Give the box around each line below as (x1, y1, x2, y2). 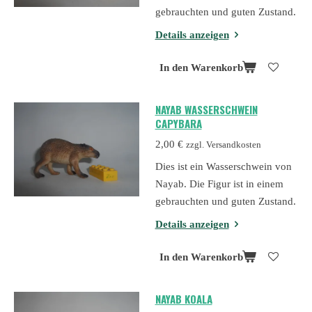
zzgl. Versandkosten (185, 139, 261, 150)
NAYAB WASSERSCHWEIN (155, 102, 258, 118)
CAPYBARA (155, 116, 202, 132)
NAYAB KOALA (155, 291, 212, 306)
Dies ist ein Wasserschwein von (155, 161, 292, 173)
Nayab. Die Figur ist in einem (155, 178, 283, 190)
